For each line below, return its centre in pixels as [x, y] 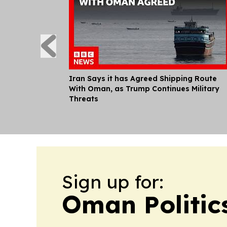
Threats [84, 99]
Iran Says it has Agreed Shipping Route [143, 79]
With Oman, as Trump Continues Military [144, 89]
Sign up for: [113, 182]
